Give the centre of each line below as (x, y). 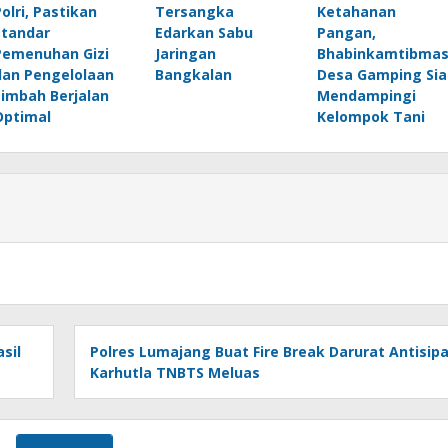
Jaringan (185, 53)
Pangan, (346, 32)
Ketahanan (356, 11)
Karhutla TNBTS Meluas (175, 372)
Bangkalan (193, 74)
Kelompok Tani (370, 116)
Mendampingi (366, 95)
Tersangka (194, 11)
